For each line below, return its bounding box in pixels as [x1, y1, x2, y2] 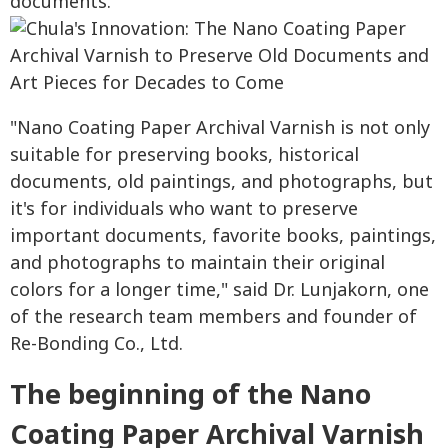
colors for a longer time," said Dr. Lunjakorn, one [10, 277, 429, 305]
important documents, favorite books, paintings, [10, 223, 436, 251]
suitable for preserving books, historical [10, 142, 359, 170]
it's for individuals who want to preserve [10, 196, 358, 224]
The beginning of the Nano [10, 375, 371, 417]
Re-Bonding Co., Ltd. [10, 331, 183, 359]
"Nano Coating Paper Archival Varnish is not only [10, 115, 430, 143]
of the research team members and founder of [10, 304, 417, 332]
